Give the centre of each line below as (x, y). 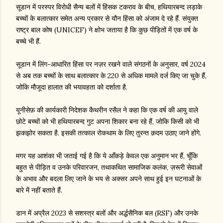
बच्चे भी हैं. (28, 42)
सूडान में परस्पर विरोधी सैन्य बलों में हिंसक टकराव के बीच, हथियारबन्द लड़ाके (109, 7)
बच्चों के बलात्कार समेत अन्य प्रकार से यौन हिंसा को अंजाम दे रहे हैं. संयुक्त (107, 19)
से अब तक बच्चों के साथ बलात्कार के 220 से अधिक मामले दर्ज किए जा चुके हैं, (111, 76)
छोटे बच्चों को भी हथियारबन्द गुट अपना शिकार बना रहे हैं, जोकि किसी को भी (108, 122)
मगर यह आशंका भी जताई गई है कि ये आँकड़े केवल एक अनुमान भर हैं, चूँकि (107, 156)
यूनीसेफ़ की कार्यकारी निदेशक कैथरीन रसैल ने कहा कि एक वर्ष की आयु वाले (107, 110)
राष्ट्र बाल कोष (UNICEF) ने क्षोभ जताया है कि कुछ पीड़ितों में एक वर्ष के (107, 30)
